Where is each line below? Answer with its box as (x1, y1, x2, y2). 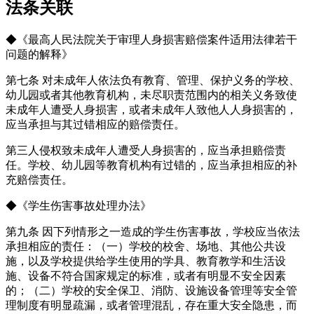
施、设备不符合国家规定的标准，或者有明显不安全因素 (6, 269, 286, 282)
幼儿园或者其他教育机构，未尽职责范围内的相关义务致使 (6, 88, 297, 101)
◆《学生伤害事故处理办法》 (6, 199, 151, 212)
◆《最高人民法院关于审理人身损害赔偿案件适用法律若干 (6, 33, 297, 46)
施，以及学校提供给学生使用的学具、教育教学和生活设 (6, 254, 286, 267)
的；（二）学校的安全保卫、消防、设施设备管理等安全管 (6, 284, 297, 296)
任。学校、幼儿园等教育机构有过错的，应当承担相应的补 (6, 158, 297, 171)
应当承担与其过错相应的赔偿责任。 (6, 118, 185, 130)
